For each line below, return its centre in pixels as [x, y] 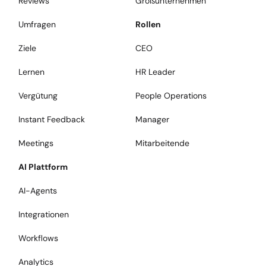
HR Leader [155, 72]
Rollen [148, 24]
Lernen [32, 72]
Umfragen [37, 24]
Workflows [39, 238]
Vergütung [38, 95]
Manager [152, 119]
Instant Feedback [52, 119]
